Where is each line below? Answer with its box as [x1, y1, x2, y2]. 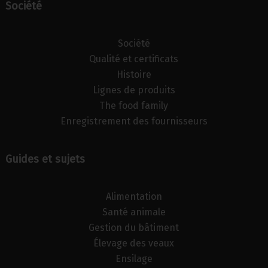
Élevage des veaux [93, 237, 175, 249]
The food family [99, 100, 169, 112]
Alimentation [105, 191, 162, 203]
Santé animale [102, 206, 166, 218]
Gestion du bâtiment [89, 222, 179, 234]
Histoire [116, 69, 151, 81]
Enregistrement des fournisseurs [60, 115, 208, 127]
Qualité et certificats [89, 53, 179, 65]
